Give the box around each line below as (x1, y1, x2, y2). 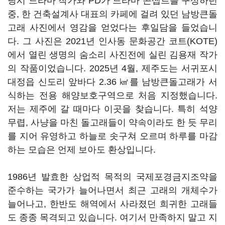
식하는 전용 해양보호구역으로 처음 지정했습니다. (8, 90, 217, 100)
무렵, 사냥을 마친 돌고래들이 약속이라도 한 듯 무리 (8, 118, 217, 128)
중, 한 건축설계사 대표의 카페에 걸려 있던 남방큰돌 (8, 9, 217, 19)
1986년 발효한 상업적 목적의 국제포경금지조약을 (8, 172, 217, 182)
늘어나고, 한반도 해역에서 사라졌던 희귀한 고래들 (8, 199, 217, 209)
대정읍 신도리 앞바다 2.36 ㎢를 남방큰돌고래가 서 (8, 77, 217, 87)
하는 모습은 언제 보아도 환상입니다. (8, 145, 158, 155)
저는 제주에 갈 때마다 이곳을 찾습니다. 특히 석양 (8, 104, 217, 114)
